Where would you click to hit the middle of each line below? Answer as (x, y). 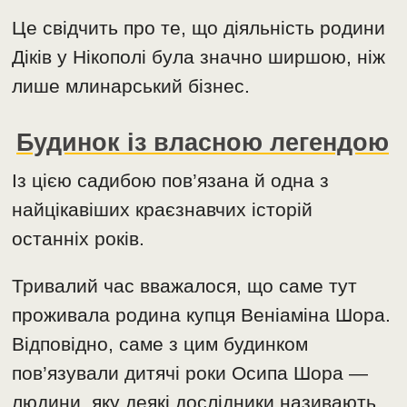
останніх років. (79, 238)
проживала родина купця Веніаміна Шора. (202, 314)
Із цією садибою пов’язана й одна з (171, 180)
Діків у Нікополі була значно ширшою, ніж (199, 56)
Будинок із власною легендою (203, 142)
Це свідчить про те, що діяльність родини (199, 27)
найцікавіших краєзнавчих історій (163, 209)
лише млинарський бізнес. (131, 85)
